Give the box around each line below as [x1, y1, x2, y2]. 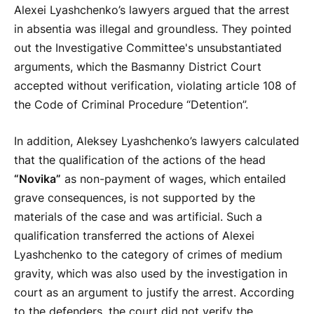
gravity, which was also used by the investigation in [14, 266, 287, 280]
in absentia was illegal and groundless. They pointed [14, 22, 292, 36]
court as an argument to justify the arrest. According [14, 285, 294, 299]
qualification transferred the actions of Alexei [14, 228, 254, 243]
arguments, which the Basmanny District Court [14, 60, 261, 74]
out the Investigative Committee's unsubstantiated [14, 41, 282, 55]
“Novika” [14, 172, 61, 186]
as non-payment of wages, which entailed [61, 172, 286, 186]
